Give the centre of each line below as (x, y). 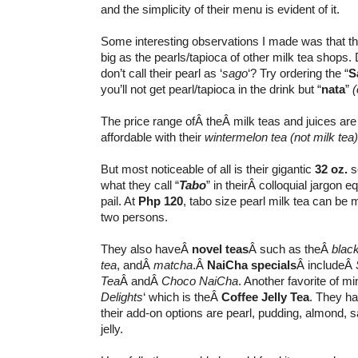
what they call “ (140, 185)
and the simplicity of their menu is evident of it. (220, 9)
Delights (122, 296)
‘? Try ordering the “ (298, 73)
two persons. (134, 217)
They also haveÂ (146, 249)
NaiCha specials (252, 265)
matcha (173, 265)
